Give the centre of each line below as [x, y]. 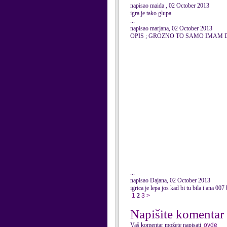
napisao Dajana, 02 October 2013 [170, 180]
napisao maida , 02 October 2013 [170, 6]
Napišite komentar [177, 214]
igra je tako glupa [151, 13]
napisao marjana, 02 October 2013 [171, 28]
